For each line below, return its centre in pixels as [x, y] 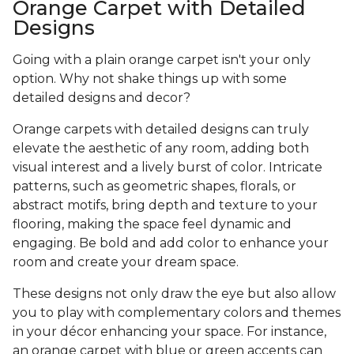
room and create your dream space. [127, 262]
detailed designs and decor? [102, 98]
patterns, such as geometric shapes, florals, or [154, 186]
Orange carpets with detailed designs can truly [161, 130]
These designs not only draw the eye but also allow [174, 294]
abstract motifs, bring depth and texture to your [165, 205]
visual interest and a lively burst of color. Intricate [168, 168]
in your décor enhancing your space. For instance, [169, 332]
